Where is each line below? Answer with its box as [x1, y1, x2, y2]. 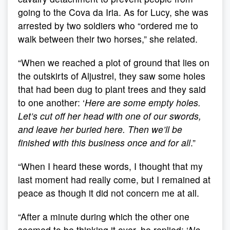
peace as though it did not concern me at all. [18, 186, 199, 199]
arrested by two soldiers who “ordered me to [18, 19, 198, 32]
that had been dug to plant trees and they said [18, 83, 206, 95]
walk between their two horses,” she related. [18, 32, 198, 45]
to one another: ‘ [18, 96, 85, 109]
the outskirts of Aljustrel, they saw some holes [18, 69, 205, 82]
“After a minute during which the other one [18, 210, 189, 223]
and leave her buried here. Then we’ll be [18, 123, 182, 136]
